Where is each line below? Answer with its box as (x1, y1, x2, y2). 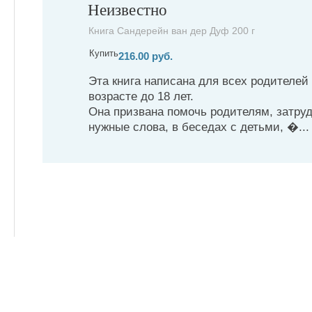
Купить (89, 47, 118, 58)
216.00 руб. (118, 49, 173, 62)
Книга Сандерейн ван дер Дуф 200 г (88, 24, 255, 36)
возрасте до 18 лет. (88, 90, 194, 104)
